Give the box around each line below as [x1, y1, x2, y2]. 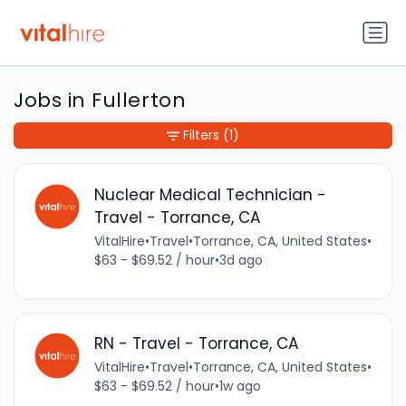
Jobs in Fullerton [14, 86, 187, 115]
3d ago [218, 250, 263, 269]
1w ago [218, 377, 261, 396]
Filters [183, 126, 219, 145]
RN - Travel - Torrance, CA [93, 333, 299, 355]
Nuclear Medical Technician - [93, 183, 326, 206]
